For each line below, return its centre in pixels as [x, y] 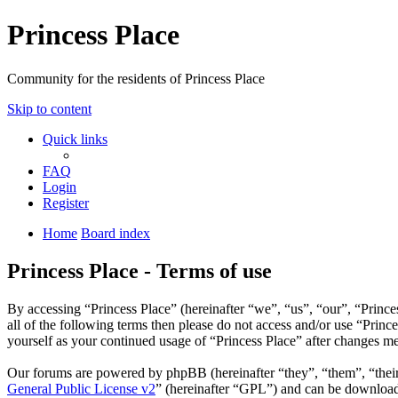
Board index [115, 233]
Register [66, 203]
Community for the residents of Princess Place [136, 78]
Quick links [75, 139]
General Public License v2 [81, 388]
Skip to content [49, 108]
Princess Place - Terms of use [139, 271]
